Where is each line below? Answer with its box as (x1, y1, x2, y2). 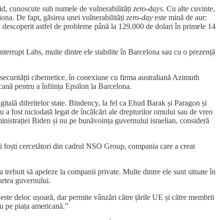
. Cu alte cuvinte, (163, 4, 215, 13)
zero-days (133, 4, 163, 13)
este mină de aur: (153, 13, 207, 22)
